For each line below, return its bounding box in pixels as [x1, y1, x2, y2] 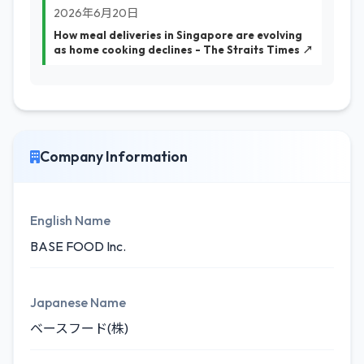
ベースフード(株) [30, 320, 128, 336]
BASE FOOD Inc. [30, 238, 126, 254]
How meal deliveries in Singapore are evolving [54, 28, 302, 41]
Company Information [40, 147, 188, 166]
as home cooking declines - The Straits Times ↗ [54, 43, 313, 56]
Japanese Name [30, 294, 126, 310]
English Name [30, 212, 110, 228]
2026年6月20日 [54, 6, 138, 20]
